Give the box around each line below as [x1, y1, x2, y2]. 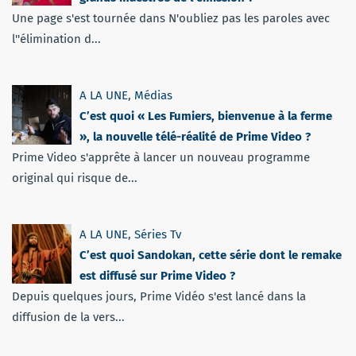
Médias [134, 87, 172, 103]
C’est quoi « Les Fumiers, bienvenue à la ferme [79, 108, 332, 123]
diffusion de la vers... [12, 309, 125, 324]
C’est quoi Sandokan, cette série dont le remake [79, 247, 342, 262]
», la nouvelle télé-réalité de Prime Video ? [79, 129, 311, 144]
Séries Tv [134, 226, 181, 242]
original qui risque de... [12, 170, 137, 185]
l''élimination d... [12, 31, 101, 46]
